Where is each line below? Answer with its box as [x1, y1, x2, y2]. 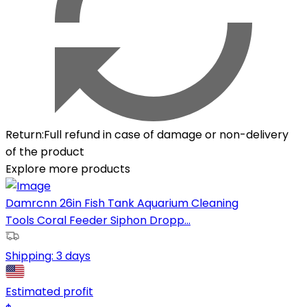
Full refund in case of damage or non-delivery [44, 126, 288, 143]
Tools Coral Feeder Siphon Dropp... [5, 212, 191, 228]
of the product [5, 143, 84, 160]
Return [5, 126, 42, 143]
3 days [56, 247, 90, 264]
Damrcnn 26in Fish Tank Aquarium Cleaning [5, 195, 238, 211]
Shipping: [5, 247, 56, 264]
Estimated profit [5, 283, 93, 299]
